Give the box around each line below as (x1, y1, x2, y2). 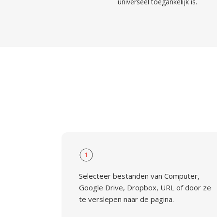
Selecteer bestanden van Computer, (79, 171, 200, 181)
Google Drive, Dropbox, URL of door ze (79, 183, 211, 192)
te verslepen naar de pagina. (79, 194, 174, 204)
